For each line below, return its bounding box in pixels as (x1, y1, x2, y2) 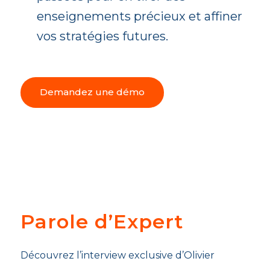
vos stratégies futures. (36, 28, 168, 43)
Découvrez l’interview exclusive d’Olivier (20, 249, 215, 261)
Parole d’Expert (20, 209, 183, 233)
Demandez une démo (39, 86, 145, 98)
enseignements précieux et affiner (36, 8, 242, 24)
